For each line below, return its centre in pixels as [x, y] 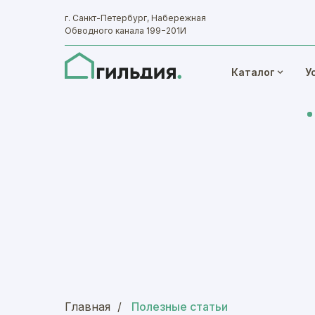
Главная [88, 307]
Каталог [253, 72]
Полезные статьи [180, 307]
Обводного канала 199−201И [126, 31]
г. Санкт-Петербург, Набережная [135, 18]
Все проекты [278, 17]
